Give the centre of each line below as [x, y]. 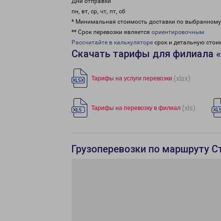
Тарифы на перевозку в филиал [136, 108]
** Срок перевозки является [111, 32]
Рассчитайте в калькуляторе [112, 42]
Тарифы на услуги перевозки [132, 78]
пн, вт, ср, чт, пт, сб [98, 11]
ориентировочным [178, 32]
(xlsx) [182, 78]
